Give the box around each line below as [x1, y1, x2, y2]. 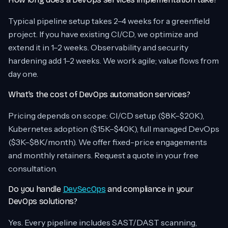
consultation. [8, 163, 57, 174]
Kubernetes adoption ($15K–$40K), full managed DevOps [8, 124, 219, 134]
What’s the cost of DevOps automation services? [8, 90, 190, 99]
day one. [8, 69, 38, 79]
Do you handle [8, 184, 63, 194]
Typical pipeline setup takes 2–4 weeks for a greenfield [8, 16, 210, 26]
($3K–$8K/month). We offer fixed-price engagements [8, 137, 207, 147]
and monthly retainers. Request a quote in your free [8, 150, 198, 160]
